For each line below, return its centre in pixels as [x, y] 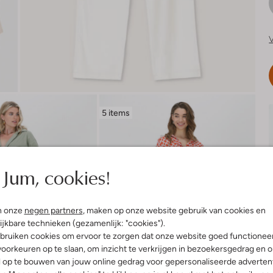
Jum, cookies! [56, 177]
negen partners [53, 210]
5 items [115, 112]
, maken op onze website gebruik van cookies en [174, 210]
